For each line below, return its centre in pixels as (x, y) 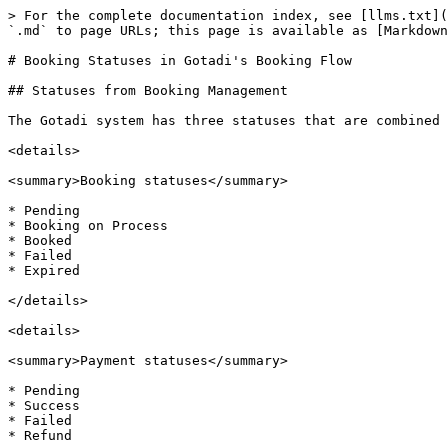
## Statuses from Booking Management (148, 90)
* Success (44, 405)
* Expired (44, 270)
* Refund (40, 435)
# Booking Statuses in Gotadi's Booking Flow (180, 60)
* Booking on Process (88, 225)
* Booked (40, 240)
